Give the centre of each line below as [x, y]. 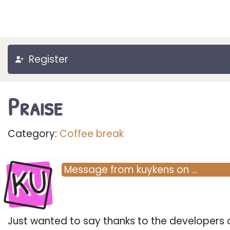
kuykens [155, 170]
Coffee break [92, 134]
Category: [34, 134]
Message [86, 170]
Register [49, 59]
